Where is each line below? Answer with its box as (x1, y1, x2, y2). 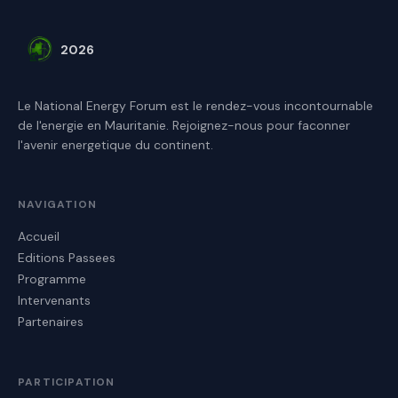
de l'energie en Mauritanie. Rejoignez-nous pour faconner (18, 117, 350, 133)
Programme (18, 271, 86, 287)
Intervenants (18, 292, 91, 308)
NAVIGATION (18, 197, 97, 211)
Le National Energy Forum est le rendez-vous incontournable (18, 98, 373, 114)
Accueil (18, 228, 60, 244)
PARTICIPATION (18, 375, 115, 389)
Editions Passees (18, 250, 115, 266)
